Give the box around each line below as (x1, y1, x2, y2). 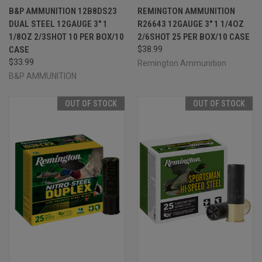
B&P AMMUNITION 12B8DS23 (9, 5, 117, 16)
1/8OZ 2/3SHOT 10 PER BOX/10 (9, 31, 124, 42)
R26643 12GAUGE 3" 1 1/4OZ (137, 18, 244, 29)
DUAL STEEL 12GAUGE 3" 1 (9, 18, 108, 29)
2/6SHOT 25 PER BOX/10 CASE (137, 31, 250, 42)
